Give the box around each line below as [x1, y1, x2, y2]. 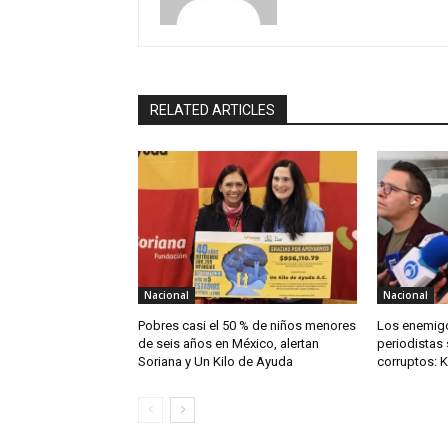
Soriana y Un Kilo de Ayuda [138, 353, 296, 369]
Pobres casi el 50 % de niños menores [138, 317, 356, 333]
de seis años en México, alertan [138, 335, 319, 351]
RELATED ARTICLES [150, 101, 275, 118]
